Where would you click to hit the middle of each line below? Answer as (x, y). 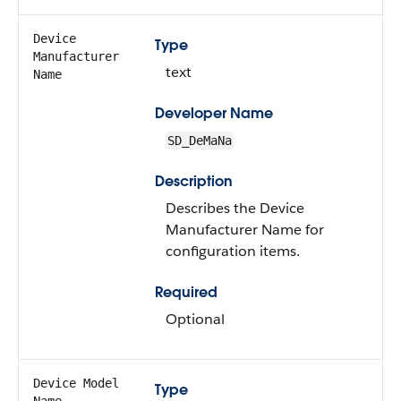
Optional (195, 319)
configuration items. (233, 251)
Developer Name (214, 113)
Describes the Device (235, 208)
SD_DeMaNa (200, 141)
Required (186, 292)
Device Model (76, 383)
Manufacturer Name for (245, 230)
